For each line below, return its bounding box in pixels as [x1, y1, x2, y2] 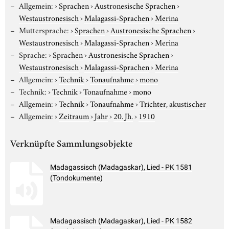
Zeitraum [58, 109, 89, 121]
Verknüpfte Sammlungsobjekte [10, 140, 132, 150]
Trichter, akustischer [139, 97, 206, 109]
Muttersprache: [18, 24, 69, 35]
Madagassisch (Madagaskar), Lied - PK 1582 [50, 217, 192, 225]
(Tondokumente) [50, 174, 103, 182]
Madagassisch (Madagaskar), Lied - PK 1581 [50, 163, 192, 172]
